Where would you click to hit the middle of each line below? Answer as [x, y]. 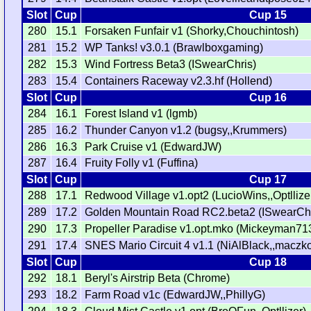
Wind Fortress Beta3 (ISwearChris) [171, 65]
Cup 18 [268, 262]
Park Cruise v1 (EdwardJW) [153, 147]
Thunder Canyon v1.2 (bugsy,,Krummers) [186, 131]
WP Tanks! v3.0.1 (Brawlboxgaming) [174, 48]
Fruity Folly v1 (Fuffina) [142, 163]
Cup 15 [268, 15]
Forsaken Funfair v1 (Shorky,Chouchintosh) [192, 31]
